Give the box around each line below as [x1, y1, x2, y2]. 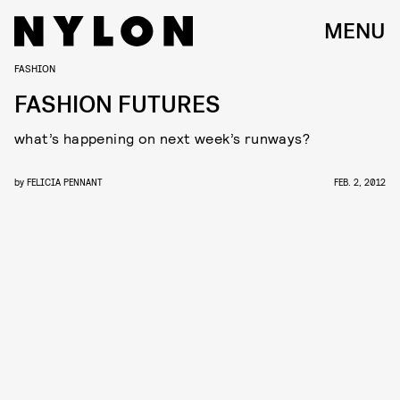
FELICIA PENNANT [27, 176, 103, 187]
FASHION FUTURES [14, 89, 221, 121]
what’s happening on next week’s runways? [14, 129, 310, 146]
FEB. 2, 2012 [334, 176, 386, 187]
